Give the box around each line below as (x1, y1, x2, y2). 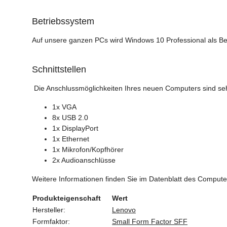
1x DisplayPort (52, 124, 98, 132)
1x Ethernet (52, 134, 89, 143)
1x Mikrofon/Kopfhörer (52, 145, 124, 154)
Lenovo (112, 205, 136, 214)
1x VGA (52, 102, 77, 111)
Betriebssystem (32, 16, 94, 26)
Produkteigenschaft (32, 194, 101, 202)
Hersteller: (32, 205, 65, 214)
